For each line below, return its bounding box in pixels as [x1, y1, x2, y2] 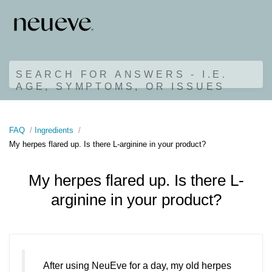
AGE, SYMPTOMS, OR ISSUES [16, 81, 226, 92]
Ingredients [35, 125, 73, 135]
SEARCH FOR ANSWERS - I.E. [16, 69, 228, 80]
